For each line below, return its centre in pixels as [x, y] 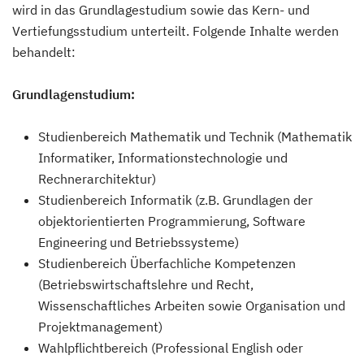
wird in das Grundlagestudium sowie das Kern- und [161, 10]
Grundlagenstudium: [74, 94]
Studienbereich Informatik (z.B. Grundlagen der [175, 200]
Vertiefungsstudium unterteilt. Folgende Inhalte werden [175, 31]
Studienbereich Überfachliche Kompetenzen [167, 263]
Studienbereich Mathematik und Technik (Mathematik [195, 136]
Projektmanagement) [100, 327]
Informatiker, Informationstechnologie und [163, 158]
